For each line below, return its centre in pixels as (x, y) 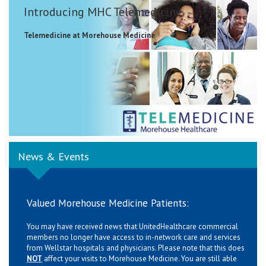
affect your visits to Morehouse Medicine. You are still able (140, 258)
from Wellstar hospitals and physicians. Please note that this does (136, 248)
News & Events (53, 156)
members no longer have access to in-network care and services (134, 237)
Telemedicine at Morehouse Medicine (89, 35)
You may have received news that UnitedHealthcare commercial (132, 226)
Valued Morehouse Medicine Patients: (108, 203)
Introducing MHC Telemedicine (103, 12)
